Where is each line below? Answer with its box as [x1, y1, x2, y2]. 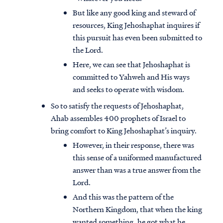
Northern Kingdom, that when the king [73, 204, 202, 215]
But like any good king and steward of [73, 7, 196, 18]
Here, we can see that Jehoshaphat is [73, 59, 190, 70]
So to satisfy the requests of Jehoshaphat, [51, 100, 184, 111]
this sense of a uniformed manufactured [73, 152, 202, 163]
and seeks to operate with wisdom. [73, 84, 184, 95]
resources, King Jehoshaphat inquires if [73, 19, 200, 31]
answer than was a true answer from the [73, 164, 201, 176]
